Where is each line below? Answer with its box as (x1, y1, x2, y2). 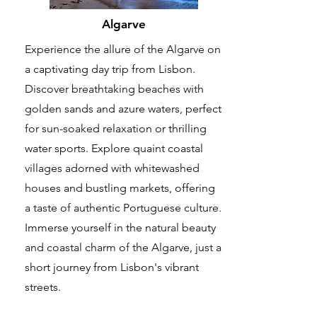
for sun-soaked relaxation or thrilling (25, 122, 207, 136)
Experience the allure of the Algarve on (25, 42, 221, 57)
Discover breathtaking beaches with (25, 82, 204, 96)
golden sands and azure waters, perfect (25, 102, 221, 116)
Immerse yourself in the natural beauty (25, 221, 216, 235)
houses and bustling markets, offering (25, 181, 215, 195)
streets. (25, 280, 61, 294)
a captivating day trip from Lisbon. (25, 62, 195, 76)
